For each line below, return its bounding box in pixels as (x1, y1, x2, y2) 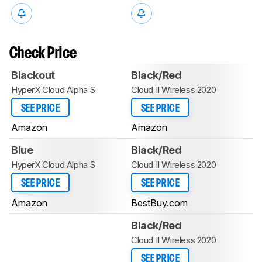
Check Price (9, 46, 77, 61)
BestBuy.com (131, 196, 188, 209)
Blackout (11, 68, 55, 81)
